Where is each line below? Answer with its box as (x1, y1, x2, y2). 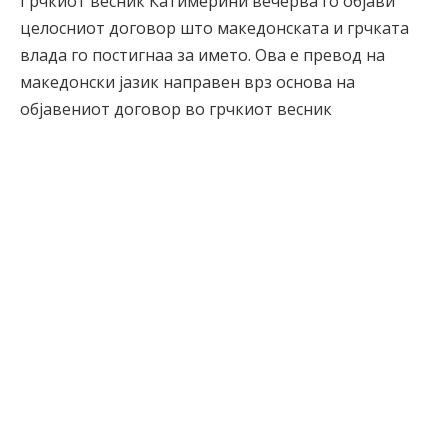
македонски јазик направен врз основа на (20, 71, 355, 93)
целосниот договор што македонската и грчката (20, 17, 409, 39)
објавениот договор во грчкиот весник (20, 98, 332, 120)
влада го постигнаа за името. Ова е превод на (20, 44, 385, 66)
